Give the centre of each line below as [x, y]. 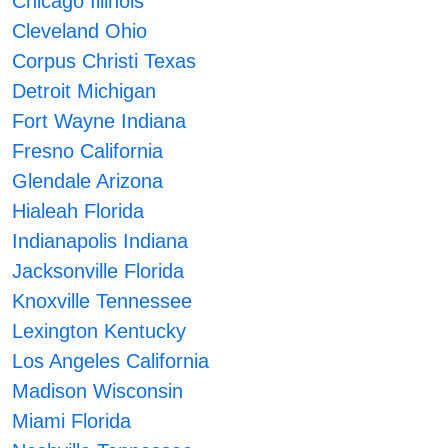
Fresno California [88, 151]
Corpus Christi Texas [104, 61]
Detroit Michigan [84, 91]
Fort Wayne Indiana [99, 121]
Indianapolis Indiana [100, 241]
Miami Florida [72, 421]
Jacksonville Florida [98, 271]
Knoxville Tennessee [102, 301]
